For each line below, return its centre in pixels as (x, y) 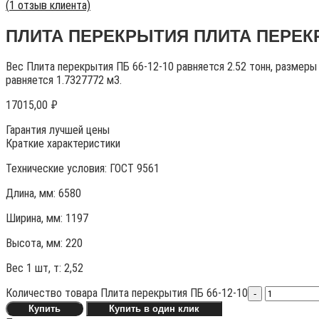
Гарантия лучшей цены (61, 130)
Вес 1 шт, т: (35, 268)
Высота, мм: (36, 244)
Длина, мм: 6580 (43, 194)
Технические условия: (58, 169)
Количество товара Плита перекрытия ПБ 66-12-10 (127, 293)
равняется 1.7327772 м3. (64, 80)
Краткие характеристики (63, 144)
